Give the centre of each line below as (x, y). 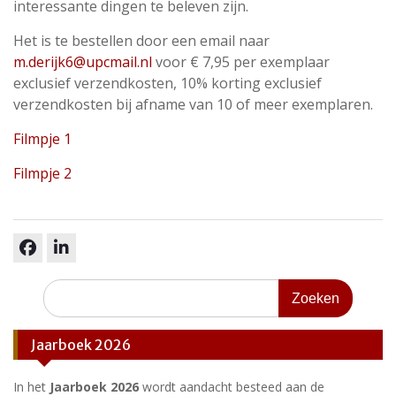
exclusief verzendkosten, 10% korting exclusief (168, 83)
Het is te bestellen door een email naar (141, 41)
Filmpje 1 (42, 139)
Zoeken (64, 288)
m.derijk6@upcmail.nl (83, 62)
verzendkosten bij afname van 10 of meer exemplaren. (193, 104)
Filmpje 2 (42, 173)
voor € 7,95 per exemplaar (241, 62)
